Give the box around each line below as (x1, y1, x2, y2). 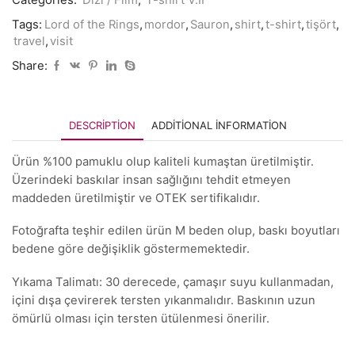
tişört (306, 17, 336, 32)
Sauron (190, 17, 230, 32)
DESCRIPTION (68, 118, 136, 132)
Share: (12, 58, 48, 73)
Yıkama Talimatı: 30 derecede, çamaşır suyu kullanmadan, (12, 274, 334, 289)
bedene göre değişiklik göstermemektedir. (12, 242, 250, 257)
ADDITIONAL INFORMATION (151, 118, 287, 132)
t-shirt (265, 17, 301, 32)
